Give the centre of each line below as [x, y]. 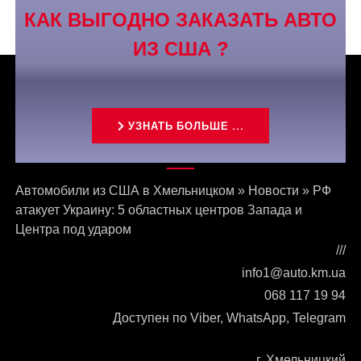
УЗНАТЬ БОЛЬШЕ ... [184, 127]
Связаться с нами [87, 149]
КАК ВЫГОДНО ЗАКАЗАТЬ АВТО [180, 20]
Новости [274, 191]
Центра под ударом [74, 230]
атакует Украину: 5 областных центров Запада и [159, 210]
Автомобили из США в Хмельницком [125, 191]
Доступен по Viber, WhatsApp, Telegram [229, 318]
